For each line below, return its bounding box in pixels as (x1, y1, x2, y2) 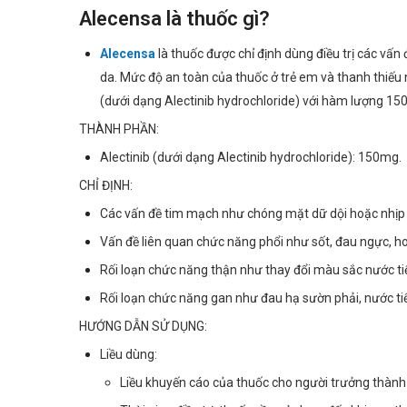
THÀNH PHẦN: (79, 121, 159, 136)
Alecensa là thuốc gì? (79, 6, 270, 30)
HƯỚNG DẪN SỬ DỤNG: (79, 318, 207, 333)
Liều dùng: (99, 346, 160, 362)
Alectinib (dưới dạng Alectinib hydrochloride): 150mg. (99, 149, 402, 164)
